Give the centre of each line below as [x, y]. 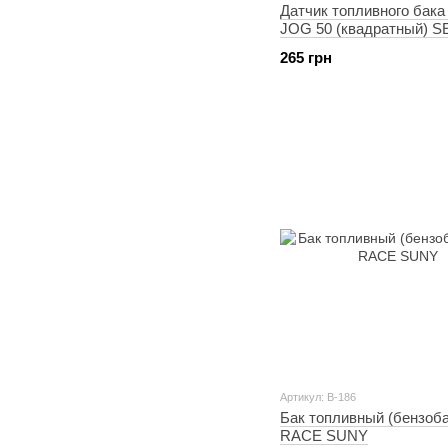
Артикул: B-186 [318, 397]
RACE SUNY [324, 435]
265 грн [306, 57]
